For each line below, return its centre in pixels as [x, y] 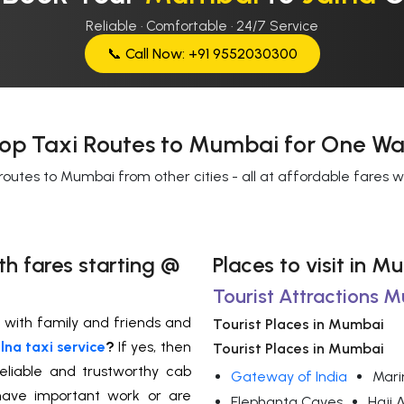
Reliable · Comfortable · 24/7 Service [202, 27]
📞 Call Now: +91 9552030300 [202, 54]
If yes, [137, 347]
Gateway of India [289, 377]
